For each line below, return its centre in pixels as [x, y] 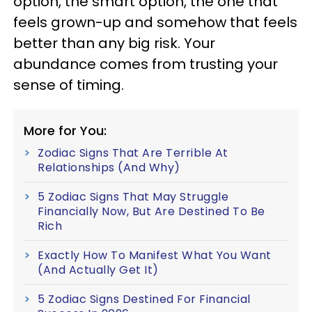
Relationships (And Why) [109, 167]
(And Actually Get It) [98, 270]
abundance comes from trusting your [146, 64]
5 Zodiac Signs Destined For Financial [144, 299]
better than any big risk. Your [114, 43]
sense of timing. [69, 85]
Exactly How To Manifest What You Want [155, 255]
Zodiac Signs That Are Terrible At [133, 153]
